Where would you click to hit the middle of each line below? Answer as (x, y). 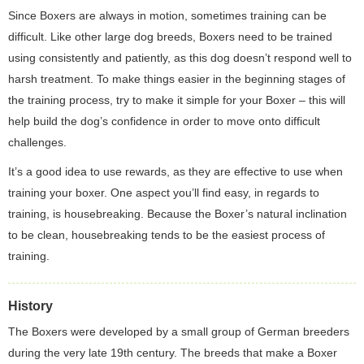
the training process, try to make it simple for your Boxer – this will (177, 100)
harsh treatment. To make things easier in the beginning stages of (177, 79)
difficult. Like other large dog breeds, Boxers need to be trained (170, 37)
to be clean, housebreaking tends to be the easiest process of (167, 235)
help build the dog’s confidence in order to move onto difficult (164, 121)
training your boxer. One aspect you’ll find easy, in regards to (164, 193)
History (30, 306)
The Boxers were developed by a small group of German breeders (179, 331)
